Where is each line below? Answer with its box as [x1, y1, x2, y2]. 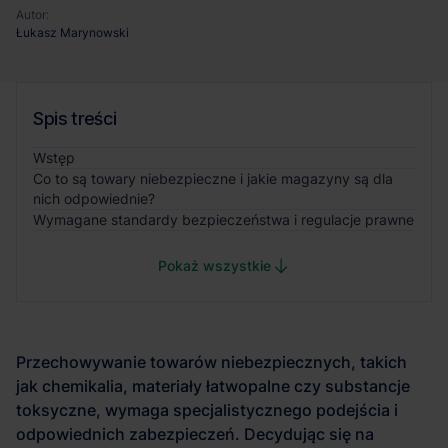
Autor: [16, 7, 49, 22]
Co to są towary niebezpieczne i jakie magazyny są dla [33, 170, 393, 187]
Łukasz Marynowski [16, 25, 129, 40]
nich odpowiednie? [33, 190, 155, 207]
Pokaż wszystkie [157, 257, 271, 274]
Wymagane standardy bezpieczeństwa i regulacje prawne [33, 211, 414, 228]
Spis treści [33, 108, 117, 129]
